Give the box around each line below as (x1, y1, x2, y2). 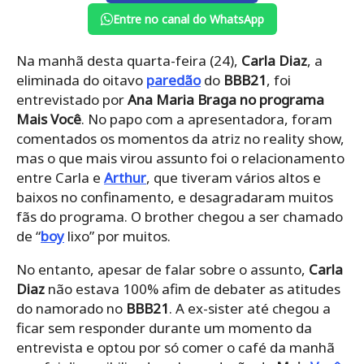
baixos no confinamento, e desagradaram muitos (16, 188, 333, 207)
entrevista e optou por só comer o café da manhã (16, 338, 335, 357)
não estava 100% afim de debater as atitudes (45, 279, 340, 299)
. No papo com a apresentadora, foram (81, 110, 332, 129)
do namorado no (16, 299, 126, 318)
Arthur (104, 168, 146, 188)
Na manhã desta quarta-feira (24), (16, 51, 241, 71)
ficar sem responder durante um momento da (16, 318, 312, 338)
